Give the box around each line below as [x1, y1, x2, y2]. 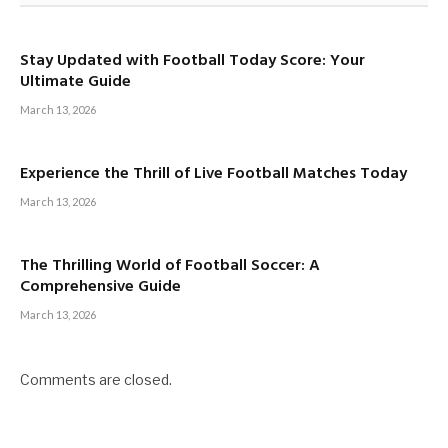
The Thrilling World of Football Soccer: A [20, 253, 320, 280]
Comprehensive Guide [20, 274, 181, 301]
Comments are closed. [20, 371, 172, 389]
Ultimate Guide [20, 69, 131, 96]
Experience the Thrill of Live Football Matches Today [20, 161, 407, 188]
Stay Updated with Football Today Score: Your [20, 48, 365, 75]
